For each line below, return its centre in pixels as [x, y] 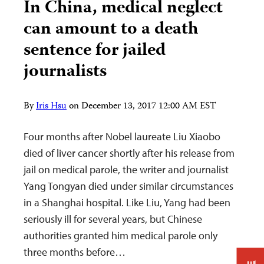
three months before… [75, 252]
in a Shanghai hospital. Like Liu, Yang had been [127, 203]
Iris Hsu [51, 107]
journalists [65, 72]
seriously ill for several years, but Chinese [113, 219]
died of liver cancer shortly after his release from [129, 153]
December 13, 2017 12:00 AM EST [149, 107]
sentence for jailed [95, 51]
